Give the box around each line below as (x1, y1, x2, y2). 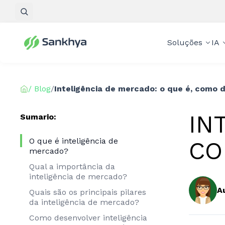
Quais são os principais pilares (29, 187, 146, 197)
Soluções (167, 38, 202, 47)
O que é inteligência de (29, 136, 118, 146)
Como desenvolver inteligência (29, 213, 147, 223)
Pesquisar (37, 12, 75, 21)
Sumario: (20, 112, 56, 122)
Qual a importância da (29, 161, 115, 171)
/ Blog (28, 84, 51, 93)
